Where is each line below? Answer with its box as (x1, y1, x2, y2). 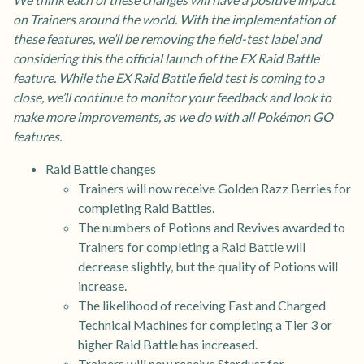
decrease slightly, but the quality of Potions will (78, 258, 338, 275)
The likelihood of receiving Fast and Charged (78, 297, 326, 314)
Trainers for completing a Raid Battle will (78, 239, 305, 255)
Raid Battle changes (45, 161, 156, 177)
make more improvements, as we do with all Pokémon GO (13, 109, 333, 125)
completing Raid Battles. (78, 200, 214, 216)
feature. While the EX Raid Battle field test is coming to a (13, 70, 324, 86)
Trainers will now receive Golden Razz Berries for (78, 180, 351, 197)
